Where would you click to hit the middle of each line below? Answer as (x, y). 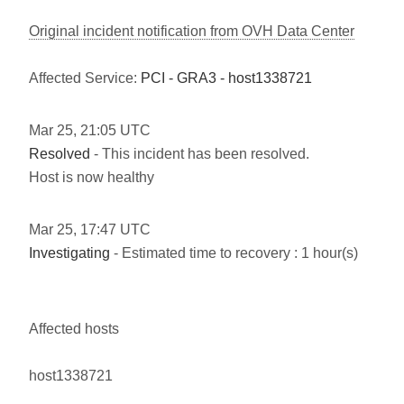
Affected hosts (74, 329)
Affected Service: (85, 78)
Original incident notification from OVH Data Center (192, 31)
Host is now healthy (92, 177)
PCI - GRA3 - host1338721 (226, 78)
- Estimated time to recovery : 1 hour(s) (234, 253)
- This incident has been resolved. (200, 154)
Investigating (69, 253)
